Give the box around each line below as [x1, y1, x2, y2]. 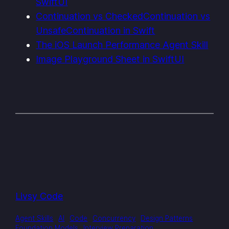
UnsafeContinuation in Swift [36, 25, 155, 36]
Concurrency [93, 214, 136, 222]
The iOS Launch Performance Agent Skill [36, 39, 209, 50]
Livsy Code [15, 190, 63, 201]
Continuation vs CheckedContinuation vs [36, 10, 211, 21]
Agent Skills [15, 214, 54, 222]
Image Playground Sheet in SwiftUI [36, 53, 185, 64]
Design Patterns [141, 214, 193, 222]
